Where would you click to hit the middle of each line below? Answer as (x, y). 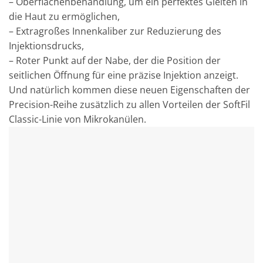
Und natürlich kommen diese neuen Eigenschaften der (129, 90)
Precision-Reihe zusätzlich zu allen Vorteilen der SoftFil (129, 105)
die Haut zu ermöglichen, (64, 17)
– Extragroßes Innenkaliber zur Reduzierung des (115, 31)
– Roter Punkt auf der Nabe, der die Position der (115, 61)
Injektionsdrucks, (46, 46)
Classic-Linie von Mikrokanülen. (77, 119)
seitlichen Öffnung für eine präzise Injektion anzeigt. (124, 75)
